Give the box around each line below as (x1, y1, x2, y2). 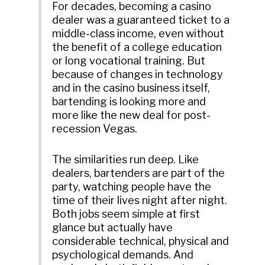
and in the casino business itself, (52, 82, 211, 95)
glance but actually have (52, 221, 173, 234)
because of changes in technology (52, 68, 224, 81)
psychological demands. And (52, 248, 194, 261)
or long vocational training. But (52, 54, 206, 67)
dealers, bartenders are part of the (52, 167, 225, 180)
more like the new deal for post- (52, 109, 211, 122)
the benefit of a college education (52, 41, 222, 54)
